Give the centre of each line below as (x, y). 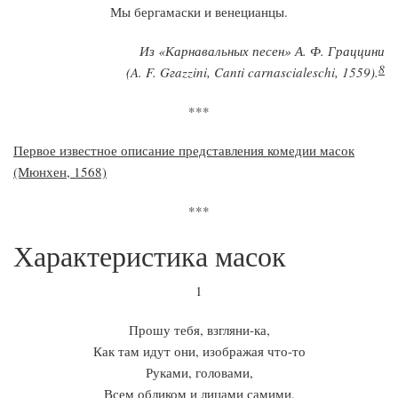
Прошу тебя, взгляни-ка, (199, 330)
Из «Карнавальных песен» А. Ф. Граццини (262, 51)
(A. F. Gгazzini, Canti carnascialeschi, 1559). (252, 72)
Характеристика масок (150, 255)
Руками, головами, (199, 372)
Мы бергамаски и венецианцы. (199, 12)
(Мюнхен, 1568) (60, 171)
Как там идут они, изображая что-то (199, 351)
